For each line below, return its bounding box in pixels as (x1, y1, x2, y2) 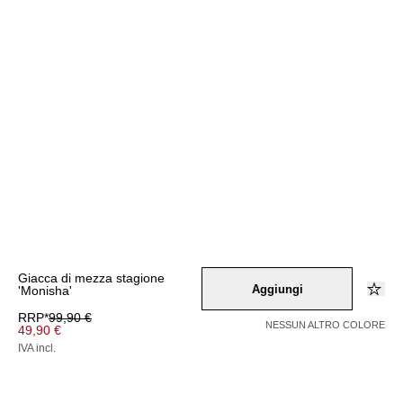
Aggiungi (251, 282, 303, 296)
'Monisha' (18, 283, 72, 298)
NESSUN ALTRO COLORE (265, 319, 385, 330)
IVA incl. (18, 342, 56, 354)
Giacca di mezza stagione (18, 271, 165, 285)
